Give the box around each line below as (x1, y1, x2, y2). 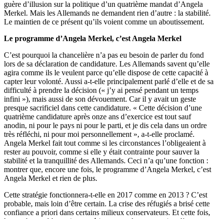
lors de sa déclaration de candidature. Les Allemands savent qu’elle (4, 60, 210, 68)
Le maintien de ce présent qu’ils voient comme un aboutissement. (4, 18, 204, 26)
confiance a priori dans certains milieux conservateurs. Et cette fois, (4, 208, 210, 217)
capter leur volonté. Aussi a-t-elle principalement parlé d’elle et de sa (4, 77, 214, 86)
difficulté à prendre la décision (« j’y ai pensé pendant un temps (4, 86, 198, 95)
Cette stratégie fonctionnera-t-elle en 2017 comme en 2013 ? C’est (4, 191, 207, 199)
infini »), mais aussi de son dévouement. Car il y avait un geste (4, 95, 196, 104)
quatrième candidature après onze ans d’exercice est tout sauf (4, 112, 191, 121)
